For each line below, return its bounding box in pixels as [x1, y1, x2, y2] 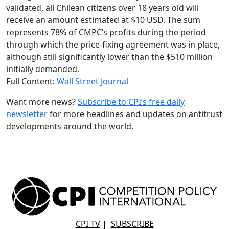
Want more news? [6, 96, 78, 108]
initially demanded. [6, 63, 79, 75]
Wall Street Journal [57, 76, 128, 87]
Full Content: [6, 76, 57, 87]
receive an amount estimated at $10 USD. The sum [6, 14, 200, 26]
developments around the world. [6, 121, 133, 132]
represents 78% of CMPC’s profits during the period [6, 27, 206, 38]
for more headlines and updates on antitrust [48, 108, 222, 120]
